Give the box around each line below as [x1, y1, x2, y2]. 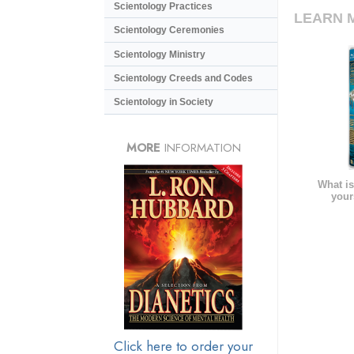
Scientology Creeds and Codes [114, 73, 253, 85]
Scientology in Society [114, 96, 213, 108]
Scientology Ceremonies [114, 24, 224, 36]
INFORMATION [160, 138, 241, 156]
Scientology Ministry [114, 48, 205, 60]
